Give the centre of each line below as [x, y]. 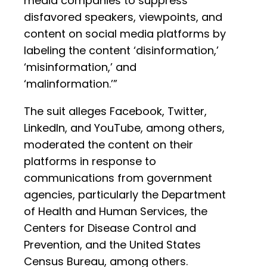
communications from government [118, 178]
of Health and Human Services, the [116, 212]
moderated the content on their [108, 145]
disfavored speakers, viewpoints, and [123, 17]
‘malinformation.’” [71, 84]
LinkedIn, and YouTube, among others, [124, 128]
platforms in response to [90, 162]
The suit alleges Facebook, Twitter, [115, 111]
